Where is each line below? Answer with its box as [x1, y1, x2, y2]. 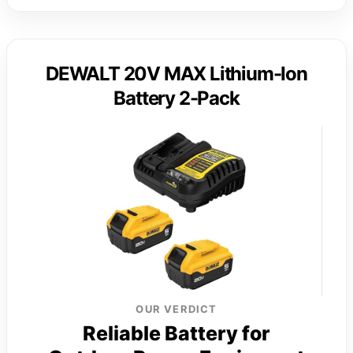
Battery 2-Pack [113, 86, 240, 110]
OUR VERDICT [136, 302, 217, 315]
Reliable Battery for [83, 321, 270, 345]
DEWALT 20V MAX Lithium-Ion [46, 61, 307, 85]
